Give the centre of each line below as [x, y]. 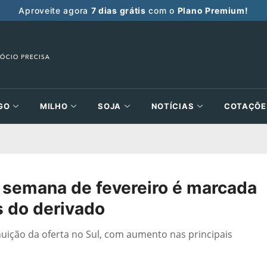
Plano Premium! [213, 10]
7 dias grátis [118, 10]
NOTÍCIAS [173, 106]
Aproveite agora [55, 10]
